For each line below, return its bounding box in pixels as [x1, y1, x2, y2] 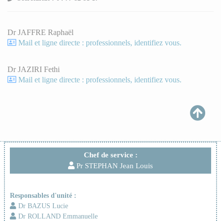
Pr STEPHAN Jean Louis [74, 161, 153, 170]
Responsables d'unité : [9, 191, 76, 200]
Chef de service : [83, 150, 138, 159]
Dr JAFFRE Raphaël [7, 28, 74, 37]
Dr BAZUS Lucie [16, 202, 68, 210]
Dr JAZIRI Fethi [7, 65, 60, 74]
